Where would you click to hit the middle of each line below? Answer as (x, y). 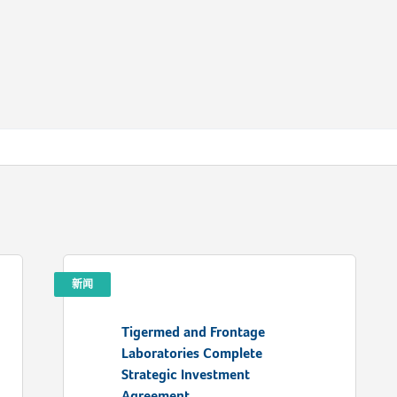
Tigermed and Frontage (193, 332)
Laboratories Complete (191, 354)
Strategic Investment (185, 375)
